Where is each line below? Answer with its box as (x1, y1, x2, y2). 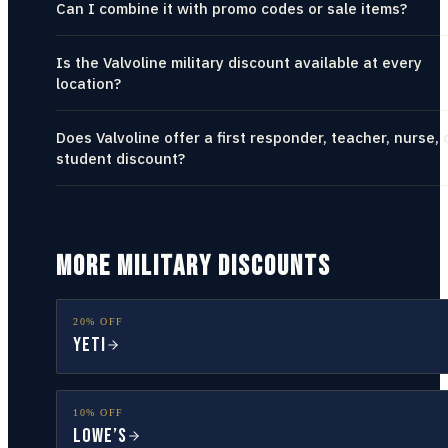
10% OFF (73, 407, 124, 418)
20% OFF (73, 316, 124, 327)
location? (56, 74, 121, 93)
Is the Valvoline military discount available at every (56, 53, 422, 72)
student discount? (56, 149, 185, 168)
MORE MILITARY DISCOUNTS (56, 250, 331, 283)
